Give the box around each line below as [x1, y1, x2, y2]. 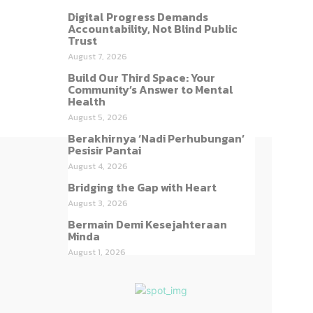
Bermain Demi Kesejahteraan [67, 215, 227, 233]
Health [67, 92, 105, 110]
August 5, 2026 [67, 110, 128, 124]
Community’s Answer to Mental [67, 80, 233, 98]
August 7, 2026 [67, 50, 127, 63]
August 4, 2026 [67, 159, 128, 173]
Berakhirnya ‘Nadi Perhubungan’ [67, 129, 245, 147]
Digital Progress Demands [67, 8, 208, 25]
